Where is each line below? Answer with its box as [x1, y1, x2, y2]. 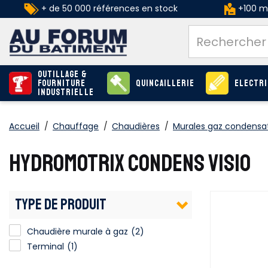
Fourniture [38, 77, 86, 89]
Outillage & [38, 68, 87, 80]
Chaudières [112, 120, 160, 132]
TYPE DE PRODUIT [15, 195, 106, 214]
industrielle [38, 86, 94, 98]
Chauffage [53, 120, 99, 132]
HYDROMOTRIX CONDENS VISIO [9, 148, 251, 178]
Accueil [9, 120, 39, 132]
